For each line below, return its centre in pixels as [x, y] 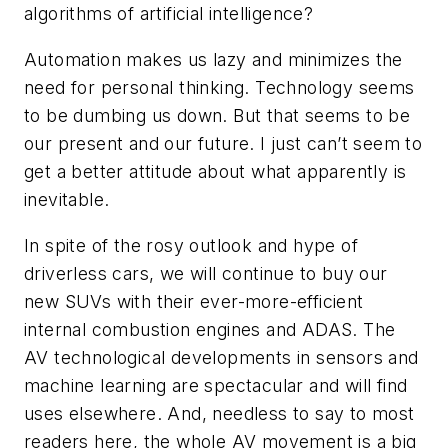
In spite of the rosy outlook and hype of [191, 245]
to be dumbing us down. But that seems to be [217, 116]
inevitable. [67, 200]
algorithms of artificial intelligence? [169, 14]
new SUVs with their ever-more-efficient [194, 301]
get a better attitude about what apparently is [215, 172]
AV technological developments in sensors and [221, 357]
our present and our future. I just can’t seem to [223, 144]
